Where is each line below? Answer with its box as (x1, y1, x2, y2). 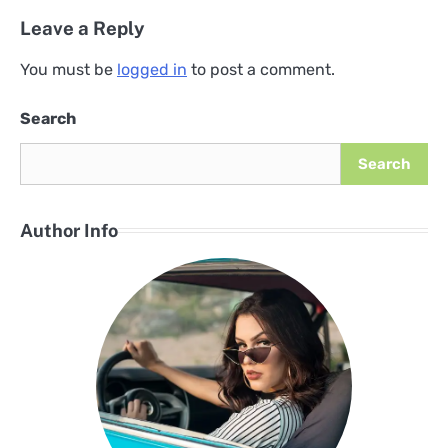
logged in (117, 60, 187, 80)
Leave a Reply (20, 17, 145, 40)
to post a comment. (187, 60, 335, 80)
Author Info (20, 219, 118, 241)
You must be (20, 60, 117, 80)
